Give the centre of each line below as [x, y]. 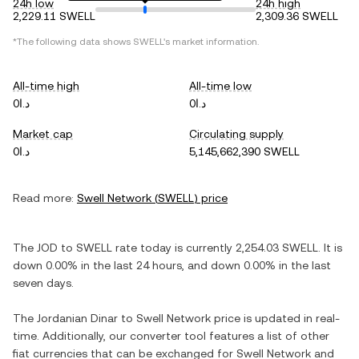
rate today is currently [174, 248]
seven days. [43, 283]
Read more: [43, 198]
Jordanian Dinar [77, 318]
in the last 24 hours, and [144, 265]
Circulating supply [236, 134]
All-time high [46, 86]
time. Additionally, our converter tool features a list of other [171, 336]
